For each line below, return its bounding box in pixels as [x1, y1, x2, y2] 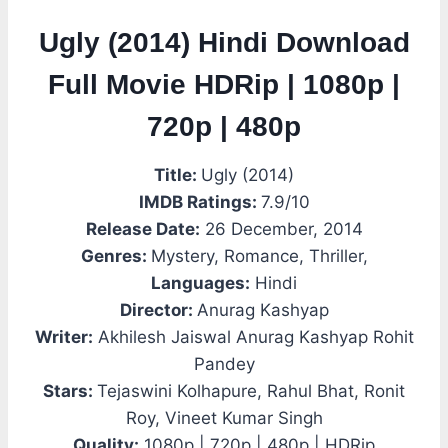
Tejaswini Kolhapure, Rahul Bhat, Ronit [97, 381, 405, 402]
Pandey [193, 354, 255, 375]
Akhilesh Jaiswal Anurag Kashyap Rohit [92, 327, 414, 348]
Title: [154, 165, 201, 186]
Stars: [43, 381, 97, 402]
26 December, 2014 [199, 219, 363, 240]
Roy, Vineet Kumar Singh [125, 408, 323, 429]
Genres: [80, 246, 151, 267]
